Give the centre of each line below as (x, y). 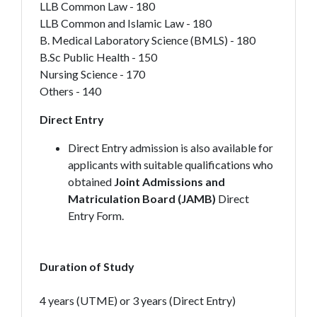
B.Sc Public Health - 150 (98, 57)
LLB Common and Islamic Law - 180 (125, 23)
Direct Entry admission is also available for (170, 148)
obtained (91, 181)
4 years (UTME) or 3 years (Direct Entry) (137, 300)
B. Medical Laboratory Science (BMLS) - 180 (147, 40)
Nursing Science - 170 (92, 74)
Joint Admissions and (169, 181)
